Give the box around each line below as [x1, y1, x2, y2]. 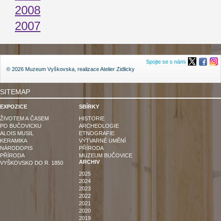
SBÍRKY [79, 104, 99, 110]
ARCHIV [79, 159, 100, 165]
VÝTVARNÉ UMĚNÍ [79, 138, 126, 144]
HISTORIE [79, 115, 105, 122]
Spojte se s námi [146, 59, 187, 65]
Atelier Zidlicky [100, 66, 135, 73]
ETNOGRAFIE [79, 130, 114, 137]
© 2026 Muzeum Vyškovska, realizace [6, 66, 100, 73]
